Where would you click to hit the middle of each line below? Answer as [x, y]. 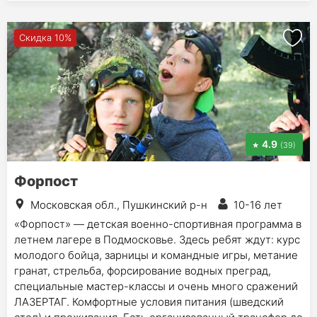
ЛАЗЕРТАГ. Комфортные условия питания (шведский [149, 301]
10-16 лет [258, 204]
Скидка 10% [45, 37]
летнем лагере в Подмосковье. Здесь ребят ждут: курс [157, 239]
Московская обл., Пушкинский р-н [119, 204]
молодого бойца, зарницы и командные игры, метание [156, 255]
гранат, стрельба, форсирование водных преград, [143, 270]
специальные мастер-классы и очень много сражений [156, 286]
